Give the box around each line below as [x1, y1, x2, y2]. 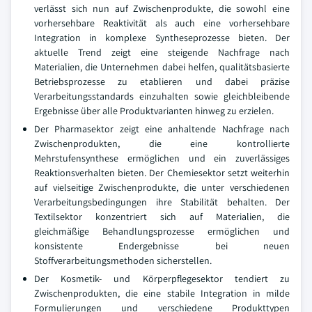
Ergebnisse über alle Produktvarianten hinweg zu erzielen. [34, 104, 274, 118]
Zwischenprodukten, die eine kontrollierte [34, 137, 290, 150]
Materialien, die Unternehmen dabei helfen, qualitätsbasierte [34, 61, 290, 74]
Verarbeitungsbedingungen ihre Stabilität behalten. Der [34, 196, 290, 209]
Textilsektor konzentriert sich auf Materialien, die [34, 210, 290, 224]
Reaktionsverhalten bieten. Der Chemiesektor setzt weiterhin [34, 166, 290, 180]
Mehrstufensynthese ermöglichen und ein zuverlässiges [34, 152, 290, 165]
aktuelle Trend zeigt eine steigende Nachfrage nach [34, 46, 290, 59]
